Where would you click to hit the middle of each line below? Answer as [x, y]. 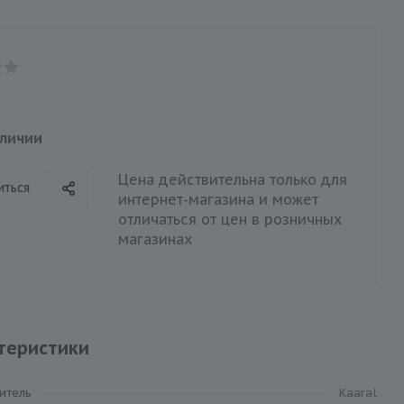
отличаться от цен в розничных [230, 219]
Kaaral [358, 392]
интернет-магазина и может [218, 199]
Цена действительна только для [233, 179]
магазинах [155, 239]
